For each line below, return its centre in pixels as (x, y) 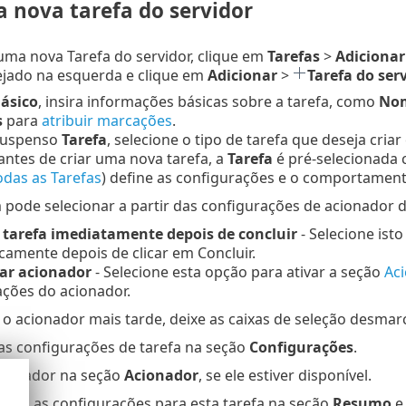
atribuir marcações (106, 121)
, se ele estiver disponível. (285, 376)
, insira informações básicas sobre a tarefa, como (208, 102)
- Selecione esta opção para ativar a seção (237, 272)
